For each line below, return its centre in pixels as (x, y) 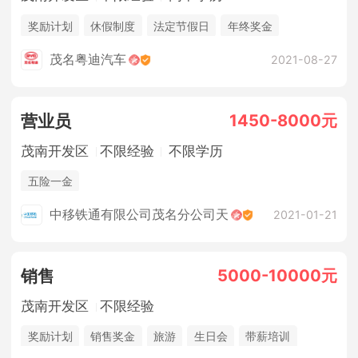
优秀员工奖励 (124, 72)
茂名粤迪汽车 (88, 60)
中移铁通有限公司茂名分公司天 (139, 215)
